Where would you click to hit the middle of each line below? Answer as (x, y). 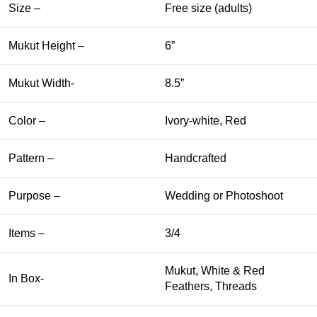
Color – (27, 121)
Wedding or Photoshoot (224, 196)
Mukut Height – (46, 46)
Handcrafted (196, 158)
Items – (27, 233)
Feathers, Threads (211, 286)
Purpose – (34, 196)
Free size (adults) (208, 8)
